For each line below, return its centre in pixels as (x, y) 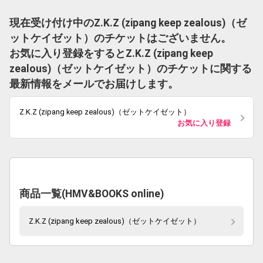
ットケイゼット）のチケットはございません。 (120, 38)
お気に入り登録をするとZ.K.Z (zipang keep (111, 53)
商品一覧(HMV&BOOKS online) (92, 194)
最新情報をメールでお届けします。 (94, 84)
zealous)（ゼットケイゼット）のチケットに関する (131, 69)
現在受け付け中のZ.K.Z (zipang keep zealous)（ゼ (128, 23)
